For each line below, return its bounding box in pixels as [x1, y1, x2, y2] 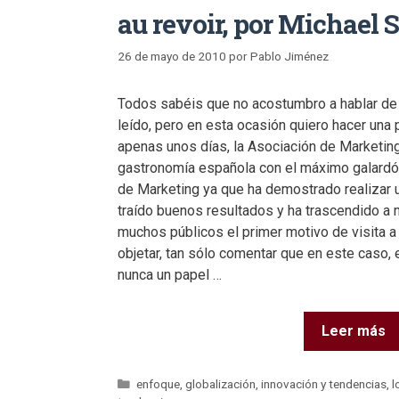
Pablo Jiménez [250, 48, 329, 63]
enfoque [136, 376, 181, 391]
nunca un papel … [118, 265, 222, 283]
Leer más [322, 322, 386, 339]
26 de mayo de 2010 [118, 48, 226, 63]
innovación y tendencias [261, 376, 387, 391]
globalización [185, 376, 256, 391]
